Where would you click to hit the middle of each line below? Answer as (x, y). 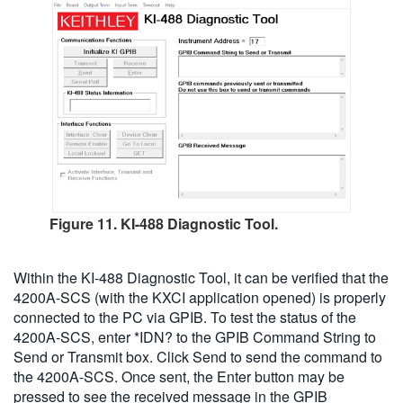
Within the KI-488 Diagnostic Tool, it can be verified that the (201, 278)
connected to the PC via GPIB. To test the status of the (185, 318)
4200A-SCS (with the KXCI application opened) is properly (200, 298)
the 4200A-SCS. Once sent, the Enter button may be (179, 377)
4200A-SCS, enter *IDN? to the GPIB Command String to (195, 337)
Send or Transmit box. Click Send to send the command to (198, 357)
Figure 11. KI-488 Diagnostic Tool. (164, 224)
